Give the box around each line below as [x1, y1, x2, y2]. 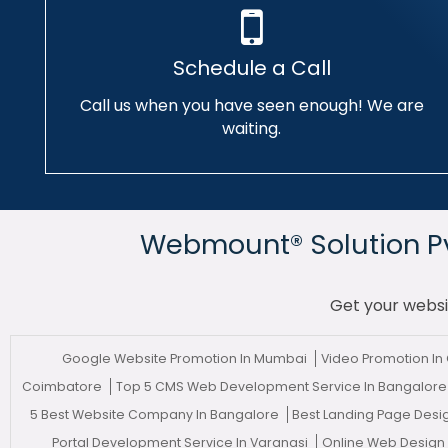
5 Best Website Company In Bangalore [29, 406, 282, 423]
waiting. [222, 117, 282, 140]
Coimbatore [22, 378, 106, 395]
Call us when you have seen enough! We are [79, 94, 424, 117]
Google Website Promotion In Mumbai [62, 350, 311, 367]
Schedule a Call [172, 54, 331, 82]
